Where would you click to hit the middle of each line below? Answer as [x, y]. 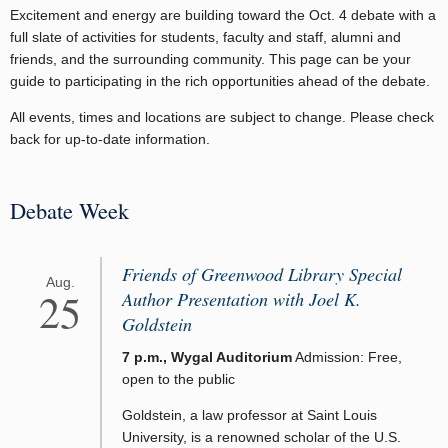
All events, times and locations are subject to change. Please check [222, 116]
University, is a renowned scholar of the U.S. [261, 437]
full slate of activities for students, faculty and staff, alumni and [205, 36]
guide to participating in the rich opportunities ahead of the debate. [220, 80]
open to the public [178, 379]
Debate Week [69, 209]
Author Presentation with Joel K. [241, 298]
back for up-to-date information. [110, 138]
